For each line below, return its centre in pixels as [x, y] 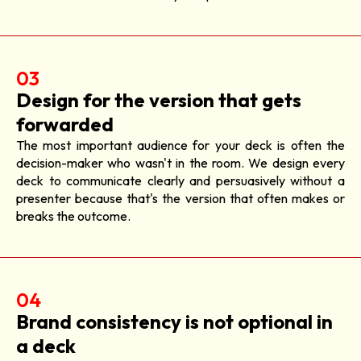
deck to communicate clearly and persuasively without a [180, 180]
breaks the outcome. [73, 216]
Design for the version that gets [159, 100]
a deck [46, 345]
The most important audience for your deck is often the [180, 145]
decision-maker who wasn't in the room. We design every [180, 162]
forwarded [65, 124]
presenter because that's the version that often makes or [180, 198]
